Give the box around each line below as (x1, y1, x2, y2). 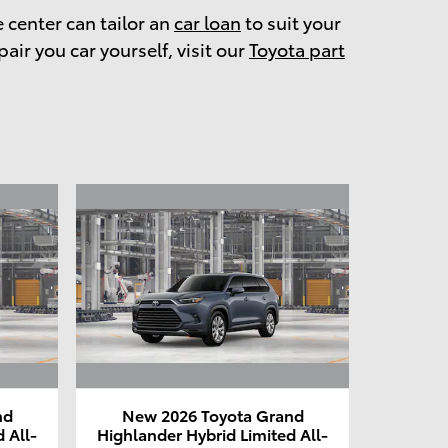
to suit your (241, 8, 341, 34)
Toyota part (249, 35, 345, 61)
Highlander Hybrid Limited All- (97, 422, 329, 446)
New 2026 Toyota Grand (121, 403, 304, 427)
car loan (174, 8, 241, 34)
